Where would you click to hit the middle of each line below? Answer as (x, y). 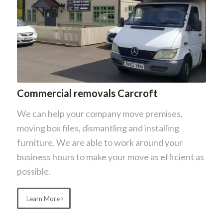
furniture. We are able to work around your (100, 142)
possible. (34, 171)
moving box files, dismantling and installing (98, 128)
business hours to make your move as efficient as (110, 157)
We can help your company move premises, (100, 113)
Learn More (43, 198)
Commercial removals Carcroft (87, 93)
